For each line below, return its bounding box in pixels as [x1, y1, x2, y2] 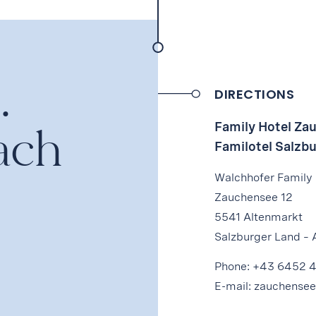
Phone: [214, 260, 253, 274]
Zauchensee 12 [214, 190, 293, 204]
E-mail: [214, 279, 254, 293]
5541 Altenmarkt [214, 210, 303, 224]
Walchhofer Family [214, 171, 312, 184]
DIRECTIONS [214, 85, 294, 103]
